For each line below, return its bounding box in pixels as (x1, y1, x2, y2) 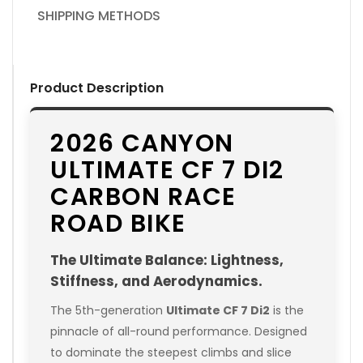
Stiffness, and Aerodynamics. (50, 271, 263, 291)
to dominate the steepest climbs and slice (50, 344, 292, 361)
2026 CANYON (50, 126, 234, 160)
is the (270, 301, 304, 318)
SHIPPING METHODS (37, 6, 160, 25)
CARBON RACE (50, 179, 237, 214)
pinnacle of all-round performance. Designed (50, 322, 307, 340)
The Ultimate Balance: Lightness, (50, 250, 284, 270)
